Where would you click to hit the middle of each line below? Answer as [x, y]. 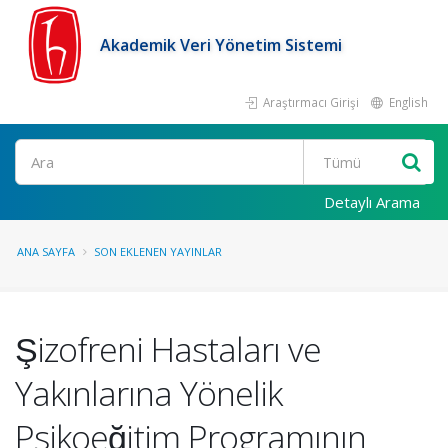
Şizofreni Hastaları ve [168, 349]
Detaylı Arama [372, 202]
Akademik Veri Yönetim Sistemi [221, 45]
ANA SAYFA [46, 251]
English [407, 102]
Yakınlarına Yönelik [148, 393]
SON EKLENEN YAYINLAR [158, 251]
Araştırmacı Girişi [309, 102]
